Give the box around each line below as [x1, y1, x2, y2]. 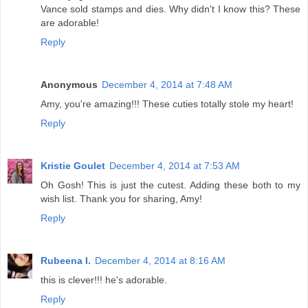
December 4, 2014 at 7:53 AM [109, 160, 240, 172]
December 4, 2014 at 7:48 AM [102, 79, 232, 91]
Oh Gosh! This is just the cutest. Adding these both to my [41, 179, 300, 191]
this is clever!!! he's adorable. [41, 274, 167, 285]
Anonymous [41, 79, 98, 91]
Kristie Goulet [41, 160, 105, 172]
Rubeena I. [41, 255, 91, 266]
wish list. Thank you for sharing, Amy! [41, 193, 202, 205]
